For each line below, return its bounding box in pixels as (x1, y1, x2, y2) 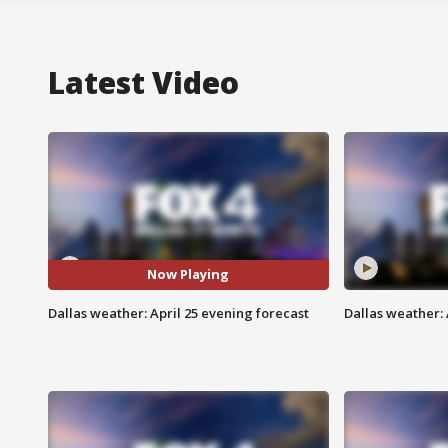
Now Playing (147, 265, 230, 284)
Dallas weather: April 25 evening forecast (48, 303, 309, 322)
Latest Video (48, 61, 239, 103)
